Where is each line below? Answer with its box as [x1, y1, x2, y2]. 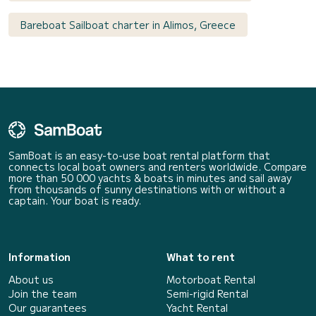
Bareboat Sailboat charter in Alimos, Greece [20, 18, 236, 32]
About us [8, 272, 54, 287]
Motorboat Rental [166, 272, 255, 287]
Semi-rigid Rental [166, 286, 248, 301]
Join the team [8, 286, 77, 301]
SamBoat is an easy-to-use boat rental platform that [8, 148, 270, 163]
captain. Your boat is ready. [8, 193, 141, 208]
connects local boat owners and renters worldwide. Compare [8, 159, 307, 174]
